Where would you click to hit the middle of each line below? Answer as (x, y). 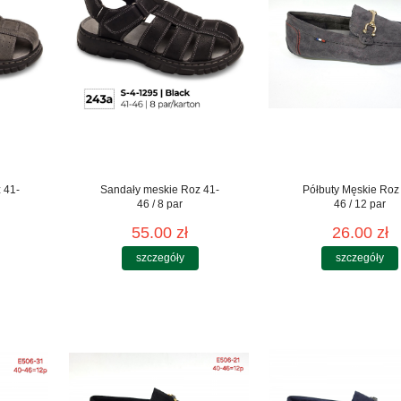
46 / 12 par (360, 204)
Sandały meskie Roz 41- (160, 189)
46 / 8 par (160, 204)
